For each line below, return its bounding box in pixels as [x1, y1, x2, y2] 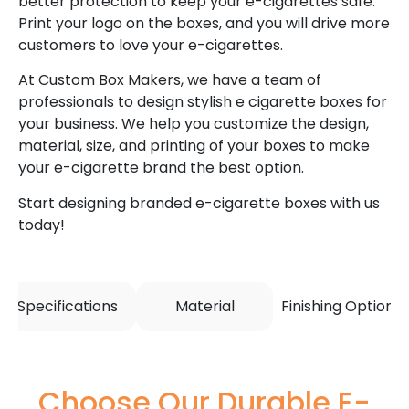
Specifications [17, 295, 118, 317]
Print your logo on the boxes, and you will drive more [18, 13, 390, 34]
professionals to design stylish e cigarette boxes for [18, 91, 387, 113]
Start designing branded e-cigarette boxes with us [18, 192, 380, 214]
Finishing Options [281, 295, 402, 317]
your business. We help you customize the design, [18, 113, 369, 135]
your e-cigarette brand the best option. [18, 157, 304, 179]
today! [18, 214, 65, 236]
